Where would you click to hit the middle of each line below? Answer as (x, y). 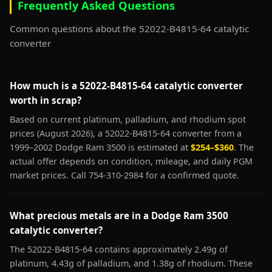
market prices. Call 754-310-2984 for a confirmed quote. (124, 175)
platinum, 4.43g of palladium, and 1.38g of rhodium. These (131, 263)
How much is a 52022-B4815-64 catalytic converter (126, 86)
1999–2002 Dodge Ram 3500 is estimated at (100, 147)
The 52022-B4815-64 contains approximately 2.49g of (119, 249)
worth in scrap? (46, 100)
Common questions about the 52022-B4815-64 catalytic (129, 29)
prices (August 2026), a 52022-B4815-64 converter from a (126, 133)
